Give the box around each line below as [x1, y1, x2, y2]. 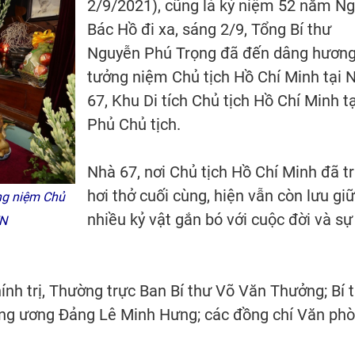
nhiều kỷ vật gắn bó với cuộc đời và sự [87, 210, 353, 229]
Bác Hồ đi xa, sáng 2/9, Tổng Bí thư [87, 20, 331, 39]
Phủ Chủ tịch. [87, 115, 181, 134]
